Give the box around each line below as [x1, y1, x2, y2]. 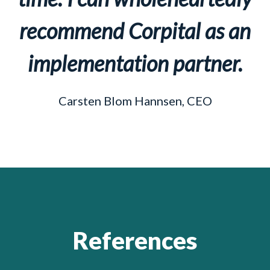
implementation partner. [27, 50, 243, 77]
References [73, 226, 197, 256]
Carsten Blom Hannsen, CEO [58, 93, 212, 108]
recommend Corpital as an [19, 17, 251, 45]
